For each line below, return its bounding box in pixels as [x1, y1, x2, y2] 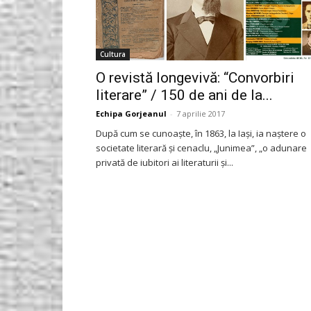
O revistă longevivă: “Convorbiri [96, 69, 294, 86]
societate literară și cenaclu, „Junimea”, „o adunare [96, 141, 307, 154]
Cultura [100, 49, 126, 59]
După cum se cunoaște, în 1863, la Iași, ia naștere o [96, 126, 306, 140]
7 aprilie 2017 [176, 108, 225, 119]
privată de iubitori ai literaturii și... [96, 155, 233, 169]
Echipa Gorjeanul [96, 108, 167, 119]
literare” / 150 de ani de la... [96, 86, 273, 103]
